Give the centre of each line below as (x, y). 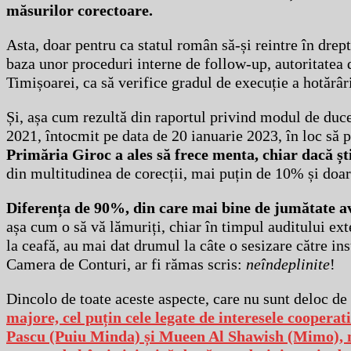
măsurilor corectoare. (80, 11)
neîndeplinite (288, 264)
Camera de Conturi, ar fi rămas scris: (126, 264)
